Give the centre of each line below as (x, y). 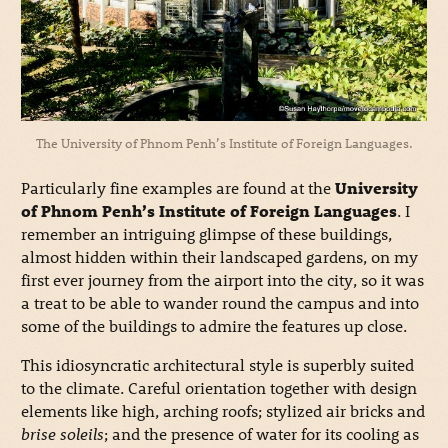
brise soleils (62, 433)
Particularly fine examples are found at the (177, 187)
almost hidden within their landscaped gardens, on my (219, 256)
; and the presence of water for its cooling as (261, 433)
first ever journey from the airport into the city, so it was (222, 279)
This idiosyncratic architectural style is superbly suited (217, 364)
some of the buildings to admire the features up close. (213, 325)
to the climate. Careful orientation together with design (218, 387)
